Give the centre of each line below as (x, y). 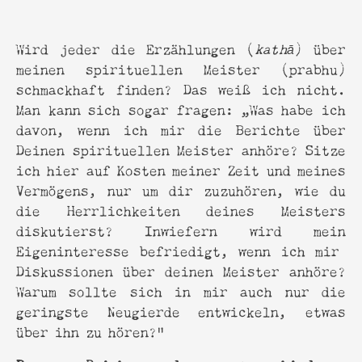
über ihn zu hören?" (90, 330)
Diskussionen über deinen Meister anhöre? (181, 270)
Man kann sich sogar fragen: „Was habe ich (181, 108)
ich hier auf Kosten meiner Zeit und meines (181, 169)
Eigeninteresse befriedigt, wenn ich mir (181, 250)
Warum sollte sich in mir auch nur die (181, 290)
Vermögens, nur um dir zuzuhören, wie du (181, 189)
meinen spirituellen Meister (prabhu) (181, 68)
